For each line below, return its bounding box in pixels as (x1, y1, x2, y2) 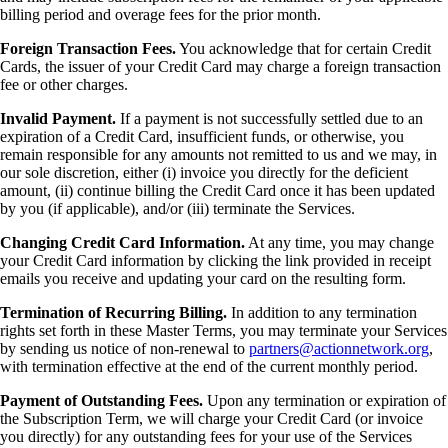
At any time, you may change (245, 234, 434, 252)
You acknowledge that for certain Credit (176, 40, 431, 58)
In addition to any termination (227, 304, 417, 322)
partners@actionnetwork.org (249, 340, 429, 358)
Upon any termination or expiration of (203, 392, 446, 410)
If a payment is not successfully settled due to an (116, 110, 423, 128)
